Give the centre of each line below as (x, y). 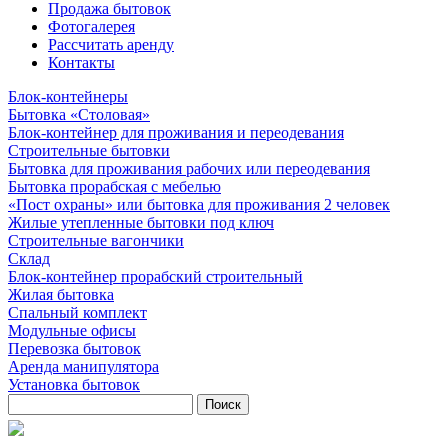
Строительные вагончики (96, 240)
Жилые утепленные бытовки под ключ (141, 222)
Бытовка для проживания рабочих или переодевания (189, 168)
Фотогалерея (91, 26)
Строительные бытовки (89, 150)
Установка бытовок (74, 384)
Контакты (81, 62)
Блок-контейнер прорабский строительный (155, 276)
